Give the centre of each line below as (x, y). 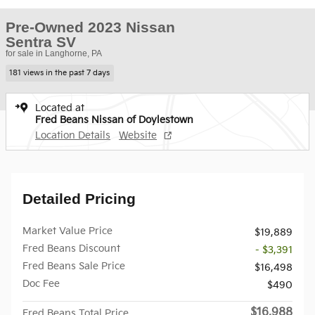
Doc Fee (41, 283)
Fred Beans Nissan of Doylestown (114, 120)
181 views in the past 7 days (60, 73)
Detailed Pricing (79, 198)
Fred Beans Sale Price (74, 266)
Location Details (73, 135)
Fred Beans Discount (71, 248)
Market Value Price (67, 231)
